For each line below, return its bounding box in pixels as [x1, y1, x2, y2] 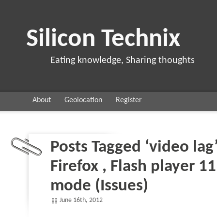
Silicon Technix [26, 27, 180, 52]
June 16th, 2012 [60, 197, 103, 204]
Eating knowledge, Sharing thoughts [50, 56, 195, 65]
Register [116, 96, 142, 104]
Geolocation [64, 96, 102, 104]
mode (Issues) [50, 178, 148, 195]
